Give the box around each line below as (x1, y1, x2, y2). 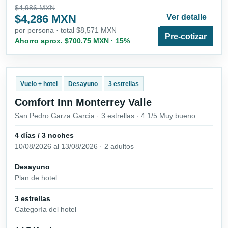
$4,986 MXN (15, 3, 55, 12)
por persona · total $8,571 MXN (15, 25, 117, 34)
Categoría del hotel (15, 205, 76, 214)
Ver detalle (166, 12, 207, 21)
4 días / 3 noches (15, 131, 74, 139)
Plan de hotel (15, 173, 57, 182)
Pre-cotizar (165, 32, 207, 41)
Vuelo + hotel (20, 80, 58, 88)
